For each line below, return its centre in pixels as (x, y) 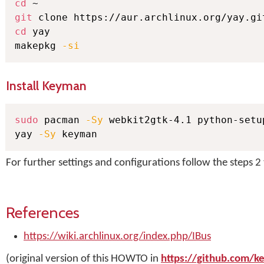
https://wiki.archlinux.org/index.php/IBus (117, 237)
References (43, 212)
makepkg (38, 46)
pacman (62, 120)
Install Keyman (46, 85)
